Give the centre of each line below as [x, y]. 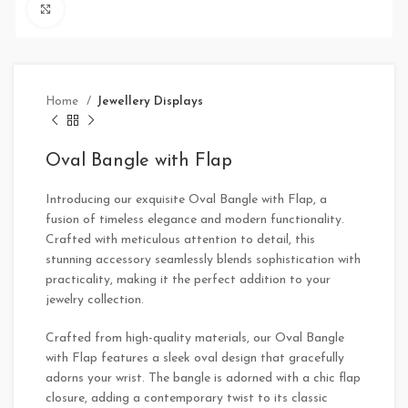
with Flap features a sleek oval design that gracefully [195, 358]
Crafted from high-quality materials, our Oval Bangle [195, 338]
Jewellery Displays [150, 102]
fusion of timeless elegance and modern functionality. [195, 219]
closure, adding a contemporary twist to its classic [187, 398]
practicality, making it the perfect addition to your [188, 280]
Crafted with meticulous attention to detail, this [180, 240]
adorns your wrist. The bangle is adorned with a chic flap [203, 378]
